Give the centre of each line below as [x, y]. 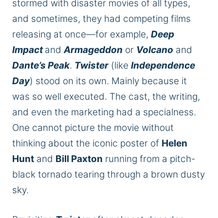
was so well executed [58, 97]
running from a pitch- [149, 159]
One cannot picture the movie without [93, 128]
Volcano [155, 50]
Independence [163, 66]
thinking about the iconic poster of [87, 144]
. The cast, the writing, [152, 97]
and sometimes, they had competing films [101, 19]
